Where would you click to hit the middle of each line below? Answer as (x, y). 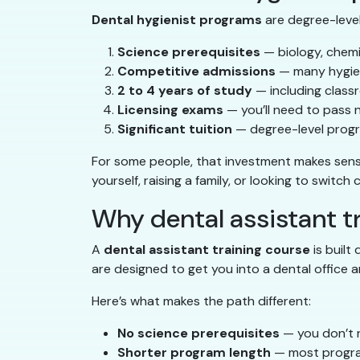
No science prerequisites (198, 333)
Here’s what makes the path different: (201, 301)
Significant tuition (175, 129)
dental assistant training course (207, 250)
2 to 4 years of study (185, 91)
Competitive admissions (196, 72)
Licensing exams (170, 110)
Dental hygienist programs (177, 20)
